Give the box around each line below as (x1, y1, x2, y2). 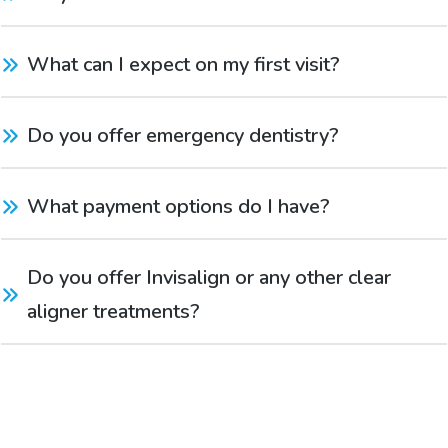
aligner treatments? (27, 297, 200, 325)
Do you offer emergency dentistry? (27, 121, 339, 149)
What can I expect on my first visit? (27, 50, 340, 78)
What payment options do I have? (27, 192, 330, 220)
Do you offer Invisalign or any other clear (27, 263, 391, 291)
